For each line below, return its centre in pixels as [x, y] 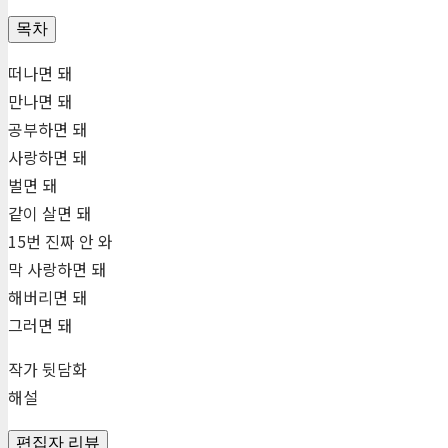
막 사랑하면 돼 [57, 269]
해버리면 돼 [47, 297]
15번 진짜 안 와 [60, 241]
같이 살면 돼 [49, 213]
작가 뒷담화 [47, 369]
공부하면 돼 [47, 129]
